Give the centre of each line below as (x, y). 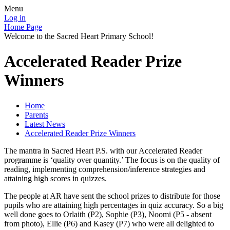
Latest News (45, 124)
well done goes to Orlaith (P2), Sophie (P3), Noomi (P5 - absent (108, 214)
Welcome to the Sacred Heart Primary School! (79, 36)
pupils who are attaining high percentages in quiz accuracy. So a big (114, 205)
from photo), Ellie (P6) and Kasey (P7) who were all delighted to (109, 223)
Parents (36, 114)
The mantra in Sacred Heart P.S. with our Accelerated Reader (103, 150)
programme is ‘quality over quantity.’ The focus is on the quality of (112, 160)
